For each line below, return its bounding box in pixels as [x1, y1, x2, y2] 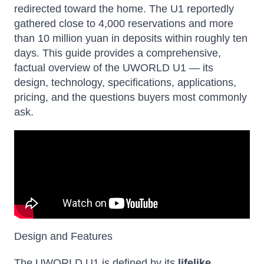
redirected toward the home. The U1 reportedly [14, 3, 234, 15]
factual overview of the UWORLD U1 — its [14, 62, 213, 74]
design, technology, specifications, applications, [14, 77, 236, 88]
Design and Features [14, 230, 113, 242]
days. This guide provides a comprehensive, [14, 47, 221, 59]
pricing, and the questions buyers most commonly [14, 91, 247, 103]
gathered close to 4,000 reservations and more [14, 18, 233, 29]
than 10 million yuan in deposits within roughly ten [14, 32, 247, 44]
